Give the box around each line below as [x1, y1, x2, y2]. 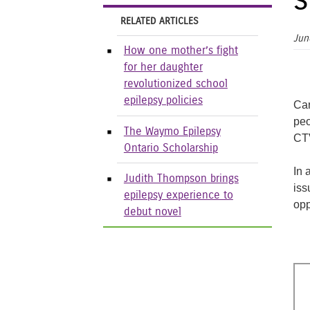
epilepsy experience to [123, 189, 233, 201]
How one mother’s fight [123, 45, 238, 57]
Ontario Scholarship [123, 142, 218, 154]
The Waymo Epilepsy [123, 125, 221, 137]
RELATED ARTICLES [120, 16, 199, 27]
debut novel [123, 206, 181, 217]
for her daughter [123, 62, 203, 73]
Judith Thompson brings [123, 172, 239, 184]
